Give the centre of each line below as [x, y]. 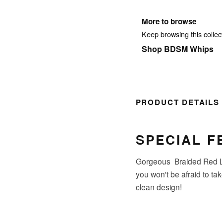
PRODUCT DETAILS [177, 102]
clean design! [159, 187]
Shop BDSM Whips [177, 49]
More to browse [169, 22]
